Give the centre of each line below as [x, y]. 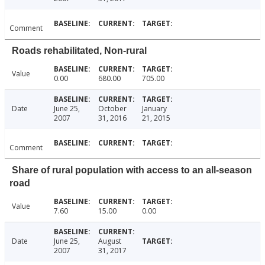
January [155, 109]
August [109, 241]
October [112, 109]
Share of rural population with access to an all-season [132, 170]
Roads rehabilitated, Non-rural [79, 51]
